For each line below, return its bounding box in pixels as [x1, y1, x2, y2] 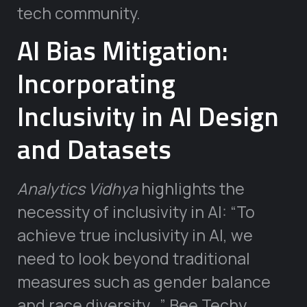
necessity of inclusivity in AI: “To [17, 200, 255, 223]
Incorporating [17, 62, 175, 103]
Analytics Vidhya [17, 177, 138, 199]
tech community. [17, 1, 140, 24]
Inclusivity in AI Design [17, 95, 279, 136]
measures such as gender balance [17, 270, 271, 293]
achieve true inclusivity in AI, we [17, 223, 253, 246]
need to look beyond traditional [17, 247, 250, 269]
